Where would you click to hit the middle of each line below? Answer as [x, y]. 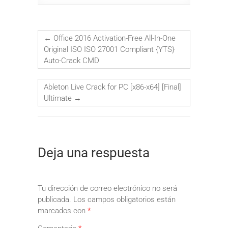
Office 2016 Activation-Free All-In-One [113, 38]
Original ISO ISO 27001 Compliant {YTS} [109, 49]
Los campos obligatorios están [124, 199]
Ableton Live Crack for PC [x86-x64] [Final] [112, 87]
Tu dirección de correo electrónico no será [107, 188]
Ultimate [59, 98]
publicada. [54, 199]
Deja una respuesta [94, 153]
